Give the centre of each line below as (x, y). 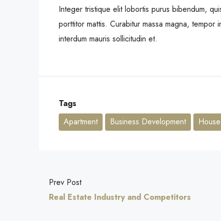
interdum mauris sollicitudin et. (108, 39)
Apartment (81, 122)
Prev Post (65, 183)
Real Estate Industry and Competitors (120, 197)
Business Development (148, 122)
